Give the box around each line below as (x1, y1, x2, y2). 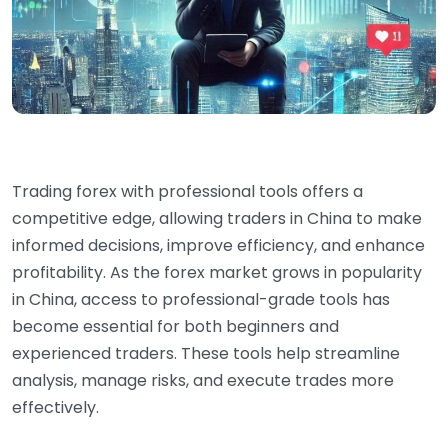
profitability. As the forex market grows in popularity (12, 260, 422, 284)
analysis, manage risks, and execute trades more (12, 368, 394, 392)
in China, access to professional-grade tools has (12, 287, 390, 311)
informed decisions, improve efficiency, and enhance (12, 233, 425, 257)
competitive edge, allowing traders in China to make (12, 206, 422, 230)
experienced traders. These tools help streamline (12, 341, 400, 365)
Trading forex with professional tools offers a (12, 179, 363, 203)
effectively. (12, 395, 99, 419)
